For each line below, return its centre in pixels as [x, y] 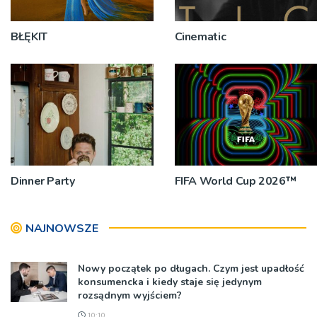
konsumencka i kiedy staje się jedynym [170, 282]
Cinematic [200, 36]
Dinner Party [43, 181]
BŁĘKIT [29, 36]
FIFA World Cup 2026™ [235, 181]
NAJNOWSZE [62, 228]
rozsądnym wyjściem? [130, 295]
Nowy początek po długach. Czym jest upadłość [191, 268]
